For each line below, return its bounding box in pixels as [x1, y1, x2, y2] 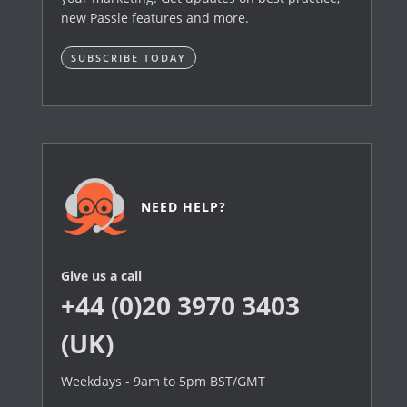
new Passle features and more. [61, 9, 250, 26]
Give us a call [61, 267, 143, 284]
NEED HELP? [141, 198, 227, 215]
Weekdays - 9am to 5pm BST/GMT [61, 372, 266, 390]
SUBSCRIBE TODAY [71, 51, 187, 65]
